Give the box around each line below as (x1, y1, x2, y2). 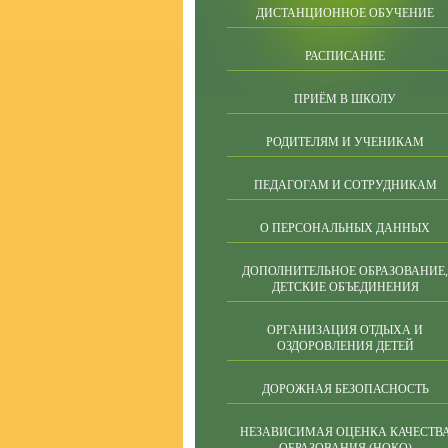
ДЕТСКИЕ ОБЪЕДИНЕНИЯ (271, 280, 419, 294)
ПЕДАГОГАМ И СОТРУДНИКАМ (253, 178, 437, 192)
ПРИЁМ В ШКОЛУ (294, 92, 396, 106)
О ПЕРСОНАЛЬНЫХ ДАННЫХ (260, 221, 430, 235)
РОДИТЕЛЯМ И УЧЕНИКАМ (266, 135, 424, 149)
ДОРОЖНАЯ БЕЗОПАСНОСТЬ (261, 382, 429, 396)
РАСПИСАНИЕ (305, 49, 385, 63)
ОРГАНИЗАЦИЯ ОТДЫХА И (267, 323, 423, 337)
